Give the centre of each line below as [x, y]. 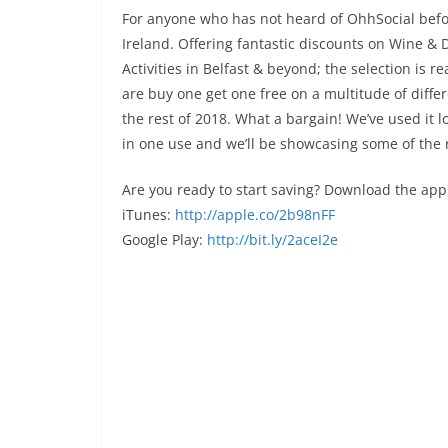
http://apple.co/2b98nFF [255, 214]
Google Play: [164, 239]
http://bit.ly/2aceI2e [272, 239]
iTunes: [148, 214]
